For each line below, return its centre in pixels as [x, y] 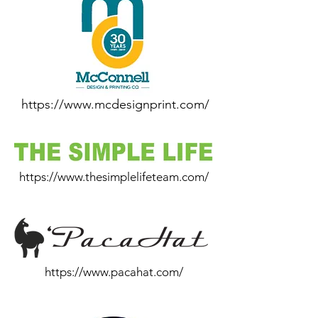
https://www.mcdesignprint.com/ [115, 104]
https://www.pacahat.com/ [114, 272]
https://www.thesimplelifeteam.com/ [114, 177]
